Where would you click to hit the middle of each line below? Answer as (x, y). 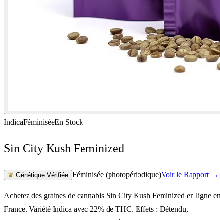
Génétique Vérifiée (41, 175)
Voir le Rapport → (190, 174)
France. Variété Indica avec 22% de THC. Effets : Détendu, (96, 209)
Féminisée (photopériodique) (117, 174)
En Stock (69, 122)
